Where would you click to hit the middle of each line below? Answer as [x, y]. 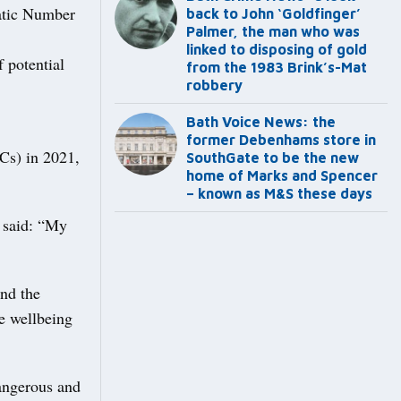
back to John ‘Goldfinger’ [273, 14]
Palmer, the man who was [273, 32]
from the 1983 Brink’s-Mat [277, 68]
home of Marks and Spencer [282, 176]
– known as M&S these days [279, 194]
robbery [214, 85]
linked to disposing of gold [277, 50]
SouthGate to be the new [273, 158]
